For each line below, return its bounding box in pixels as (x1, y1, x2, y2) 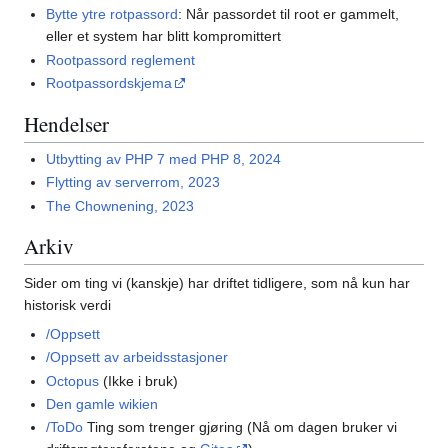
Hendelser (24, 109, 109, 138)
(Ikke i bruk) (99, 372, 179, 389)
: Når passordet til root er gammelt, (178, 6, 400, 23)
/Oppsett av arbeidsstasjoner (46, 349, 229, 366)
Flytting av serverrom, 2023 (46, 174, 221, 191)
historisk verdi (24, 296, 111, 313)
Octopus (46, 372, 100, 389)
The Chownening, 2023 (46, 197, 195, 214)
